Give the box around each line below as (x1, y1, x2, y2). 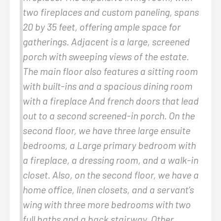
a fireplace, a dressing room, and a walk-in (23, 153, 198, 166)
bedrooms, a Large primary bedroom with (23, 139, 196, 151)
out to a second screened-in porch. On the (23, 109, 195, 121)
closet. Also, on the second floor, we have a (23, 168, 199, 181)
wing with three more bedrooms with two (23, 198, 191, 210)
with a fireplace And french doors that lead (23, 94, 199, 107)
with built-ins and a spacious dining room (23, 79, 192, 92)
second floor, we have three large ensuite (23, 124, 190, 136)
